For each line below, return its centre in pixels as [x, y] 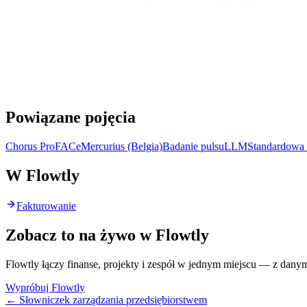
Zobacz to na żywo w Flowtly [107, 235]
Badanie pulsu [193, 147]
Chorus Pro [30, 147]
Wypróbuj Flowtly [45, 287]
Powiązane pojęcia [71, 118]
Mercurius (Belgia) [122, 147]
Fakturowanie [46, 206]
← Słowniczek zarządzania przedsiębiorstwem [106, 299]
